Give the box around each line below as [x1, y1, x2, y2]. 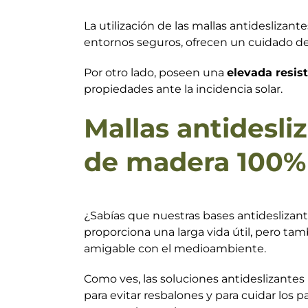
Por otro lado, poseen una [84, 66, 227, 80]
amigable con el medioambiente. [84, 241, 266, 255]
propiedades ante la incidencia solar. [84, 82, 283, 96]
